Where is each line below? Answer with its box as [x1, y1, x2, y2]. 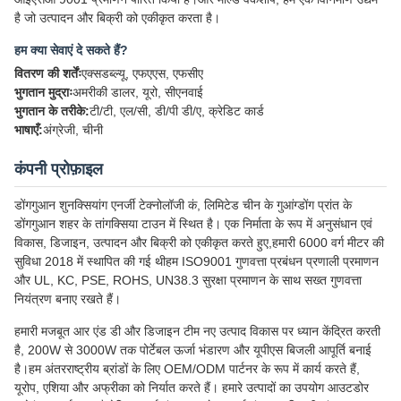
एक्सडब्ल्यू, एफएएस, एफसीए [81, 66, 203, 81]
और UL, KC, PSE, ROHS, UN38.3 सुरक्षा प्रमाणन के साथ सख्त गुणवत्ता [14, 273, 362, 288]
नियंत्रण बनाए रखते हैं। [14, 292, 121, 307]
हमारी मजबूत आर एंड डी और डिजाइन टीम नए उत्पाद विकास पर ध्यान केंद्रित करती [14, 324, 380, 339]
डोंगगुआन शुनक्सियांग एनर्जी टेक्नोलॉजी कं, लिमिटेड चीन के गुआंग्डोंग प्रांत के [14, 198, 352, 213]
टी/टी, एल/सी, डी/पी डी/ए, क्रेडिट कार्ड [90, 104, 264, 119]
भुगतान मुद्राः [14, 85, 73, 100]
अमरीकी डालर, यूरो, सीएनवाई [73, 85, 203, 100]
